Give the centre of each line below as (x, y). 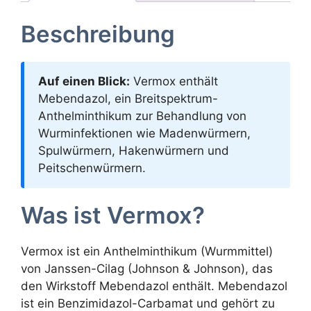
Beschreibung (98, 34)
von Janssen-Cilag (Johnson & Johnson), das (147, 269)
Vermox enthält (174, 82)
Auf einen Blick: (84, 82)
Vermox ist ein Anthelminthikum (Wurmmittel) (147, 252)
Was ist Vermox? (113, 216)
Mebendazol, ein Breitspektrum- (128, 99)
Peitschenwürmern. (92, 168)
